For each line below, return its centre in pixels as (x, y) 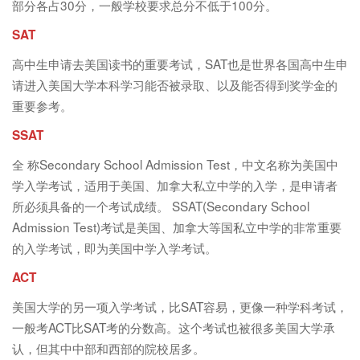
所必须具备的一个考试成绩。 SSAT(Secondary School (161, 206)
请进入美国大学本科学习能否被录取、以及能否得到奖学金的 (175, 85)
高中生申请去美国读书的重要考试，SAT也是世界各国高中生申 (180, 64)
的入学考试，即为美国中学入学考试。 (115, 248)
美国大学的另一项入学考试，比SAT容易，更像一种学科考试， (180, 307)
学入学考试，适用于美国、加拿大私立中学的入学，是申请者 (175, 185)
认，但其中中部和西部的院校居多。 (108, 348)
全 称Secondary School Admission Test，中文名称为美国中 (175, 164)
